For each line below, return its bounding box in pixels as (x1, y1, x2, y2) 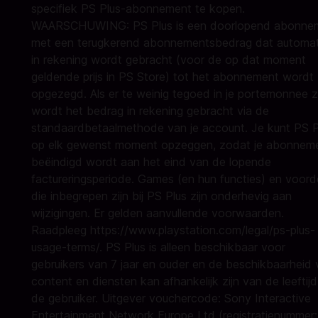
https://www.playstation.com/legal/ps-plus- (90, 223, 315, 237)
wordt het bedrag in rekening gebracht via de (31, 104, 269, 118)
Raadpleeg (31, 223, 90, 237)
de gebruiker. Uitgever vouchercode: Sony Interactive (31, 291, 311, 305)
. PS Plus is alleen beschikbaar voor (99, 240, 285, 254)
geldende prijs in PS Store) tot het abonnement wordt (31, 70, 314, 84)
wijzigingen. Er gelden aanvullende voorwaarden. (31, 206, 284, 220)
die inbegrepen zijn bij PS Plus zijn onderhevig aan (31, 189, 292, 203)
